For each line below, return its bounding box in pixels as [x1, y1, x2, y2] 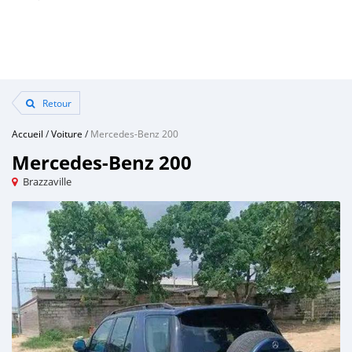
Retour [40, 97, 71, 109]
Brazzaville [23, 174, 71, 189]
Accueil [12, 127, 43, 140]
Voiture [51, 127, 82, 140]
